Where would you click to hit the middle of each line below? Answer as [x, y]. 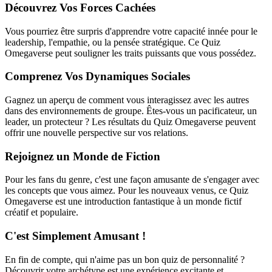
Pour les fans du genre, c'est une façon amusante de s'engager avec [132, 180]
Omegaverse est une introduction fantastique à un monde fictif [123, 202]
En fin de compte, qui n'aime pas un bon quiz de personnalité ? [125, 259]
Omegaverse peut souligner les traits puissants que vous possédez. [131, 53]
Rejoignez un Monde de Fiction [83, 156]
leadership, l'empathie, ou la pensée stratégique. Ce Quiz [113, 42]
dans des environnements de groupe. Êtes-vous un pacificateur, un [131, 111]
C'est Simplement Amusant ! [75, 236]
